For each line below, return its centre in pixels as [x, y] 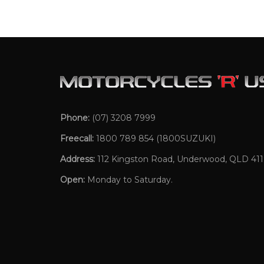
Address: [77, 159]
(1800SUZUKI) [185, 139]
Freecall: [77, 139]
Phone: [75, 118]
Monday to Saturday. [129, 180]
